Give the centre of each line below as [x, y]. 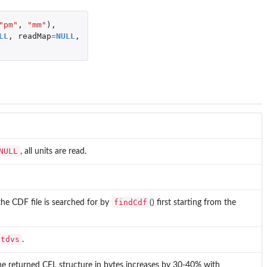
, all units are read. [53, 151]
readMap [34, 36]
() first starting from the [193, 202]
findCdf [131, 202]
